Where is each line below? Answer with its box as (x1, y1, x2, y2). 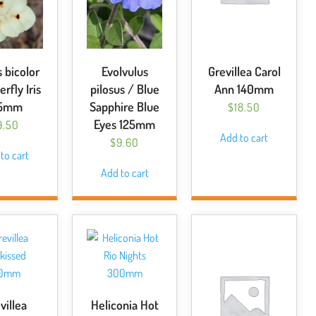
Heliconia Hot (90, 297, 159, 312)
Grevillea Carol (207, 63, 281, 79)
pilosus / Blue (90, 81, 159, 97)
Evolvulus (101, 63, 148, 79)
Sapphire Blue (90, 99, 159, 114)
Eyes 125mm (94, 116, 155, 132)
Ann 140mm (214, 81, 274, 97)
